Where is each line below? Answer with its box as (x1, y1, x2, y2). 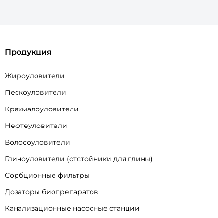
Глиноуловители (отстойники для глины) (5, 154, 153, 163)
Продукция (5, 47, 52, 57)
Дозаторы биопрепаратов (5, 187, 98, 197)
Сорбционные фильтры (5, 171, 90, 180)
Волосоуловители (5, 138, 70, 147)
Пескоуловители (5, 88, 66, 97)
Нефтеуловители (5, 121, 67, 130)
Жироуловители (5, 72, 65, 81)
